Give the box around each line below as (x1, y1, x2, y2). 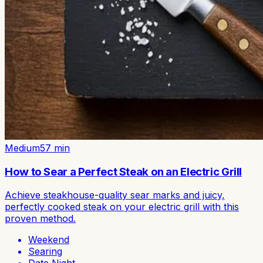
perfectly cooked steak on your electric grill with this (5, 201, 239, 213)
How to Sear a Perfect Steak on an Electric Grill (5, 164, 242, 178)
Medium (5, 141, 40, 154)
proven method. (5, 213, 76, 225)
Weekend (28, 234, 69, 246)
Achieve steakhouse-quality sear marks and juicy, (5, 189, 225, 201)
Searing (28, 245, 62, 258)
